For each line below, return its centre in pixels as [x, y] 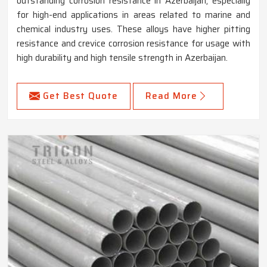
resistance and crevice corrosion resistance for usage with [133, 44]
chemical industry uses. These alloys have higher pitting [133, 30]
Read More [171, 96]
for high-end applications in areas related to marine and [133, 15]
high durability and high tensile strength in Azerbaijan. [122, 58]
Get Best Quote [80, 96]
